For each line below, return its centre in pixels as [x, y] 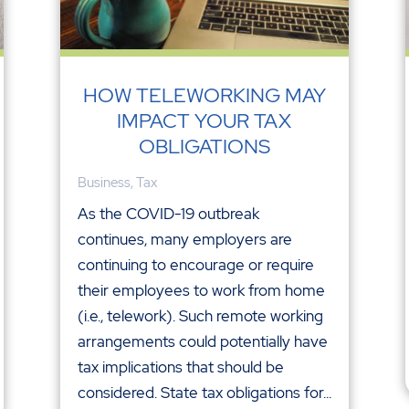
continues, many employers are [184, 239]
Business [104, 182]
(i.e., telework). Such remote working [200, 315]
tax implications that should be [180, 367]
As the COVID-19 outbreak [168, 213]
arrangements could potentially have [202, 341]
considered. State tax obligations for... [204, 392]
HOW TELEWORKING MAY [204, 95]
